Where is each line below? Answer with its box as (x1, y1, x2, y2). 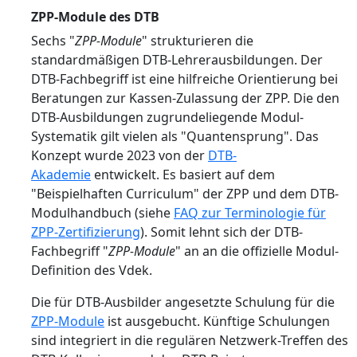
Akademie (31, 166, 91, 183)
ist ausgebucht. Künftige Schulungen (104, 312, 330, 330)
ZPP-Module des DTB (31, 8, 159, 25)
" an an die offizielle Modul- (175, 242, 339, 260)
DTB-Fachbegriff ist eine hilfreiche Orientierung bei (31, 70, 338, 88)
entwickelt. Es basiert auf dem (91, 166, 275, 183)
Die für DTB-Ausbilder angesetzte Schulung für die (31, 293, 335, 311)
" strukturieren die (142, 32, 253, 49)
